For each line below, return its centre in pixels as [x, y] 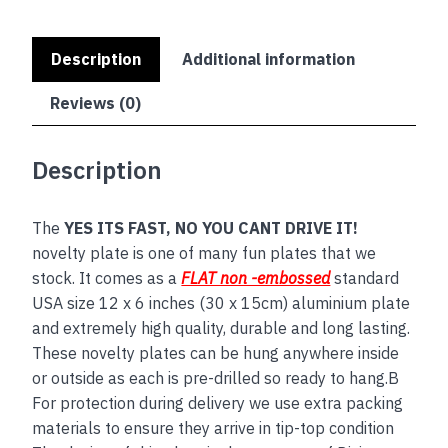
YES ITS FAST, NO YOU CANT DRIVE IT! [211, 228]
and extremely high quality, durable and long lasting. [221, 328]
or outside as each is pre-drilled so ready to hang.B [216, 378]
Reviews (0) [96, 103]
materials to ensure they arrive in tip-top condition [213, 428]
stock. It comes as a [107, 278]
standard [365, 278]
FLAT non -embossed [256, 278]
